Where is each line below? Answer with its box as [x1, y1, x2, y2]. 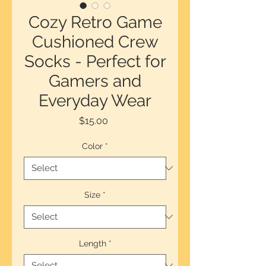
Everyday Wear [39, 90, 151, 110]
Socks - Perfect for [24, 51, 166, 71]
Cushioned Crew [31, 31, 159, 52]
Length [78, 238, 106, 248]
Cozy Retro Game [28, 12, 162, 32]
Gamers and [49, 71, 141, 91]
